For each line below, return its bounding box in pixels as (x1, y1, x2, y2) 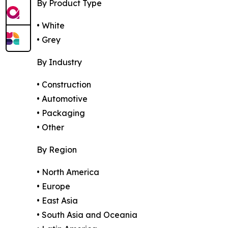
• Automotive (37, 94, 88, 104)
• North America (37, 167, 99, 178)
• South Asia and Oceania (37, 210, 137, 220)
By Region (37, 145, 77, 155)
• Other (37, 122, 64, 133)
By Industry (37, 57, 82, 68)
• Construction (37, 79, 91, 90)
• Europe (37, 181, 70, 192)
